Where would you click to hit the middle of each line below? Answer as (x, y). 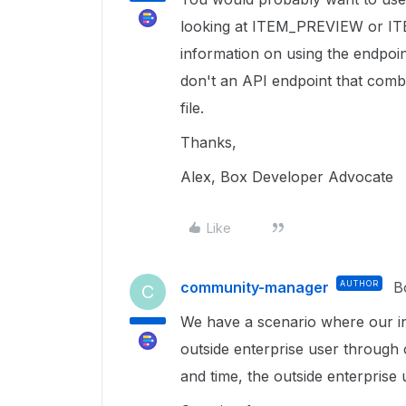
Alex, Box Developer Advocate (287, 177)
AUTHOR (359, 283)
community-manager (255, 287)
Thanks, (211, 142)
